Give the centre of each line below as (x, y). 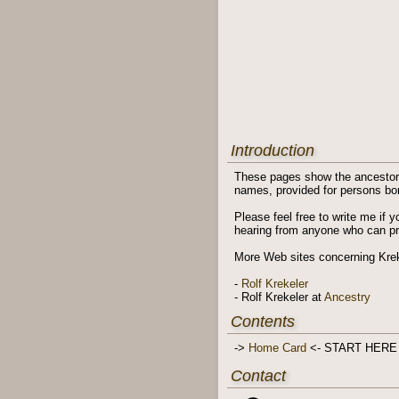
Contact (258, 376)
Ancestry (347, 297)
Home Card (277, 348)
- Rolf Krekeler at (279, 297)
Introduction (272, 151)
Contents (262, 322)
